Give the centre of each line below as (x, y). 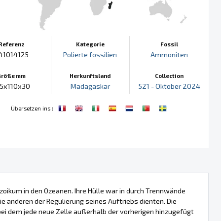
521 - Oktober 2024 (169, 86)
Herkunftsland (90, 75)
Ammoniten (169, 54)
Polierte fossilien (90, 54)
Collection (169, 75)
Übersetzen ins (31, 108)
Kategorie (90, 44)
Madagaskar (90, 86)
